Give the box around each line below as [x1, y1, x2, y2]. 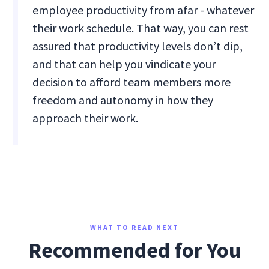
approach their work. [32, 110, 139, 126]
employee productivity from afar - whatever [32, 2, 255, 18]
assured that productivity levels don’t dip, [32, 38, 243, 54]
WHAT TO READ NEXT [90, 223, 179, 232]
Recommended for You [28, 237, 241, 264]
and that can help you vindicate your [32, 56, 216, 72]
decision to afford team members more [32, 74, 231, 90]
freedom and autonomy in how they [32, 92, 214, 108]
